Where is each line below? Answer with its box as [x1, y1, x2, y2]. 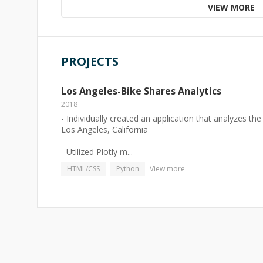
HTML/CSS [67, 164, 100, 174]
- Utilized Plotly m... [61, 146, 133, 157]
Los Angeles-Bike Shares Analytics [61, 85, 221, 97]
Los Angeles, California [61, 124, 148, 135]
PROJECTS [61, 53, 119, 69]
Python [116, 164, 139, 174]
